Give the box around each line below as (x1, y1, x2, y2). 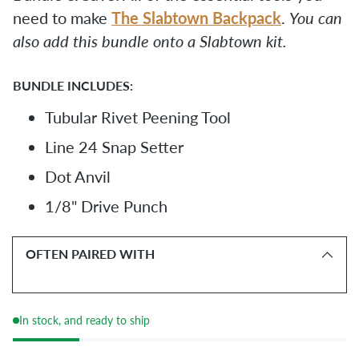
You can (289, 8, 342, 28)
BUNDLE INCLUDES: (13, 77, 133, 95)
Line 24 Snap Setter (45, 137, 184, 157)
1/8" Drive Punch (45, 196, 167, 216)
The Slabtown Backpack (111, 6, 281, 30)
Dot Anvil (45, 167, 111, 187)
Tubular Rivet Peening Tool (45, 107, 231, 127)
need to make (13, 8, 111, 28)
